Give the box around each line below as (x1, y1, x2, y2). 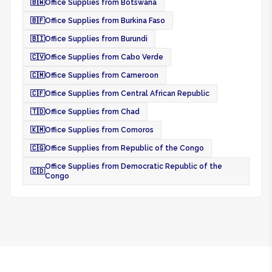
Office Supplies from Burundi (45, 35, 148, 43)
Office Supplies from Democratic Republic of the (45, 162, 222, 171)
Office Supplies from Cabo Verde (45, 53, 163, 61)
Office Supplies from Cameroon (45, 71, 158, 80)
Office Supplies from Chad (45, 107, 140, 116)
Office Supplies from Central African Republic (45, 89, 209, 98)
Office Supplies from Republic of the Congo (45, 144, 204, 152)
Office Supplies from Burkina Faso (45, 16, 165, 25)
